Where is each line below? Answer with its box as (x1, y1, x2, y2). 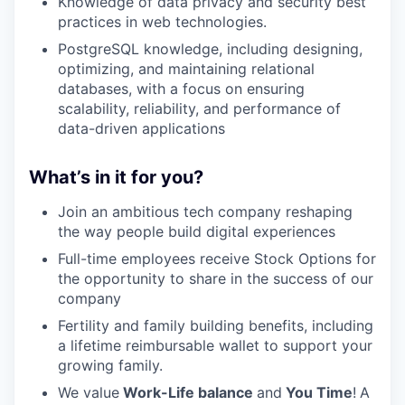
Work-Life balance (119, 382, 257, 401)
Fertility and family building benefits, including (58, 316, 373, 334)
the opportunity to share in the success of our (58, 268, 373, 287)
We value (58, 382, 119, 401)
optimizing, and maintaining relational (58, 59, 315, 78)
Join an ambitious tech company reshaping (58, 202, 353, 221)
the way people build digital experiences (58, 221, 335, 240)
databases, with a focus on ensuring (58, 79, 305, 98)
